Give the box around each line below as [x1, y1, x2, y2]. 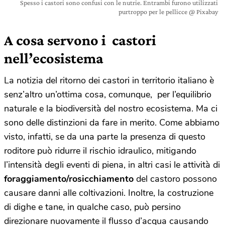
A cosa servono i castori [4, 31, 156, 48]
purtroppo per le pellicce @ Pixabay [119, 7, 218, 16]
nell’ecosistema [4, 49, 103, 66]
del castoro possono [134, 172, 217, 185]
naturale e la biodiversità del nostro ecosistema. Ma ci [4, 102, 217, 115]
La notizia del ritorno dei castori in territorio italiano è [4, 74, 214, 86]
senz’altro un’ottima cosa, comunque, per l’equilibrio [4, 88, 211, 100]
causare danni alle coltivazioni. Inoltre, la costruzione [4, 186, 213, 199]
